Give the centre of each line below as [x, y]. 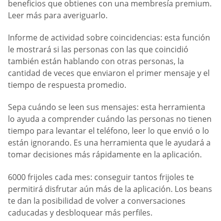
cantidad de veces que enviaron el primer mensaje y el [109, 73]
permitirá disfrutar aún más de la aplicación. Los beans [110, 189]
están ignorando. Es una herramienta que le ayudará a [109, 143]
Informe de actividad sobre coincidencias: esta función [109, 37]
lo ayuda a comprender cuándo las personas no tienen [110, 119]
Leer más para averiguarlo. [58, 15]
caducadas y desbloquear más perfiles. [80, 212]
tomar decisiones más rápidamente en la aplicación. [105, 155]
